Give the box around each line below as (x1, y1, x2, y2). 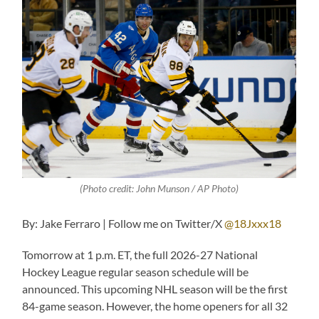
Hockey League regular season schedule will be (22, 265, 249, 279)
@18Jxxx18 (224, 216, 282, 231)
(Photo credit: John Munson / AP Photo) (80, 182, 239, 194)
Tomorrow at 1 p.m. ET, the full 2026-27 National (22, 248, 258, 262)
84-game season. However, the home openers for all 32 (22, 299, 288, 313)
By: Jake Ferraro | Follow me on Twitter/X (22, 216, 225, 231)
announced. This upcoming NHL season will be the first (22, 282, 288, 296)
